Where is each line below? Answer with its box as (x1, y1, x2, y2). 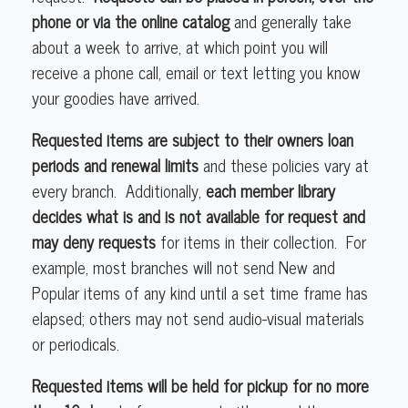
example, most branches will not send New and (32, 252, 335, 280)
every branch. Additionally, (32, 176, 206, 204)
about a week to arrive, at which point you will (32, 32, 328, 60)
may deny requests (32, 227, 156, 255)
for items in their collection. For (156, 227, 366, 255)
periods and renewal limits (32, 150, 199, 178)
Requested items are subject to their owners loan (32, 125, 353, 153)
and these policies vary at (199, 150, 369, 178)
